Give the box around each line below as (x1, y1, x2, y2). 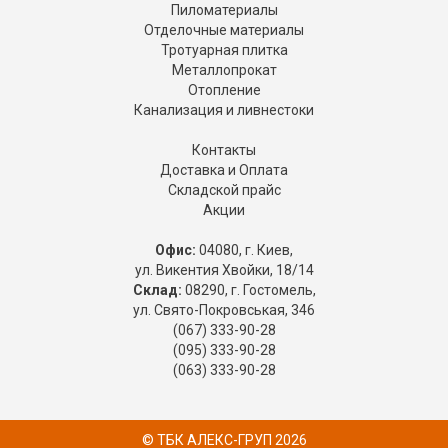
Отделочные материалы (144, 22, 304, 39)
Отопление (187, 82, 261, 99)
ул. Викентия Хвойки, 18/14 (134, 262, 314, 279)
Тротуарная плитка (160, 42, 288, 59)
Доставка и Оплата (160, 162, 288, 179)
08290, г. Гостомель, (181, 282, 316, 299)
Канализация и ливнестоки (134, 102, 314, 119)
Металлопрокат (171, 62, 277, 79)
